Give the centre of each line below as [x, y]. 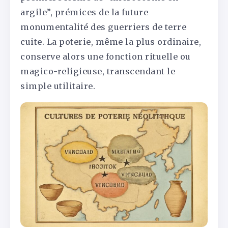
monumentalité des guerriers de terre [103, 27]
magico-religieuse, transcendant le [98, 72]
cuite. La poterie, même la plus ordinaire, [111, 42]
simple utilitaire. [58, 86]
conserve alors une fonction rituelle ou [106, 57]
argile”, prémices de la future [84, 12]
